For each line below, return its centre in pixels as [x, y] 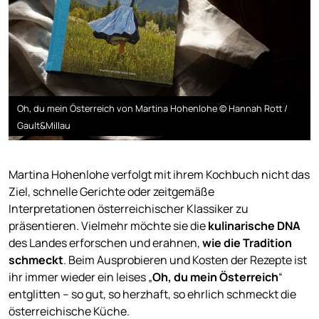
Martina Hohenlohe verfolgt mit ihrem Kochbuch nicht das [159, 175]
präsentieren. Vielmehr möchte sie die [108, 226]
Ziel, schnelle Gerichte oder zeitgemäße [111, 192]
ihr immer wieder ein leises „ [80, 277]
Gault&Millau [44, 125]
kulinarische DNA [254, 226]
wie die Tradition [247, 243]
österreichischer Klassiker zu [173, 209]
